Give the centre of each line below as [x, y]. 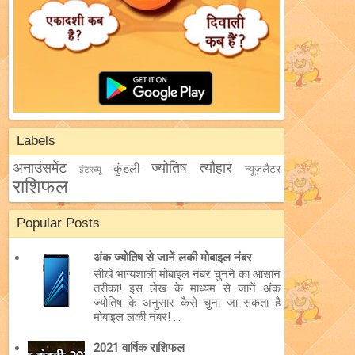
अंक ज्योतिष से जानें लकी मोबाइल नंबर [172, 257]
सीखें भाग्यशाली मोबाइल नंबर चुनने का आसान [187, 274]
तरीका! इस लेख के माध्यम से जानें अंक [187, 288]
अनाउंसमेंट [40, 168]
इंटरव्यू [90, 170]
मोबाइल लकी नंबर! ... [137, 317]
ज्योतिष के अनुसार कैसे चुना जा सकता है [187, 302]
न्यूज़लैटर [263, 169]
